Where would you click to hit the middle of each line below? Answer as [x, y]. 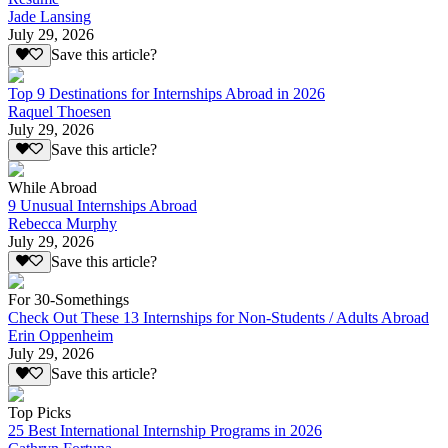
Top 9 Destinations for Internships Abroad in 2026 [166, 93]
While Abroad [52, 187]
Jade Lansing [49, 17]
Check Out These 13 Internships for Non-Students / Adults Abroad [218, 318]
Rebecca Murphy [62, 223]
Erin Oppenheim [60, 336]
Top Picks [39, 412]
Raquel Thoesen [59, 111]
